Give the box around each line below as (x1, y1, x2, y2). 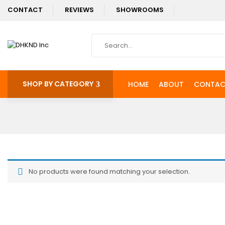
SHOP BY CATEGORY (23, 79, 93, 89)
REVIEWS (65, 5, 94, 15)
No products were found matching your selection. (29, 167, 190, 176)
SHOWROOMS (116, 5, 164, 15)
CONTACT (8, 5, 43, 15)
